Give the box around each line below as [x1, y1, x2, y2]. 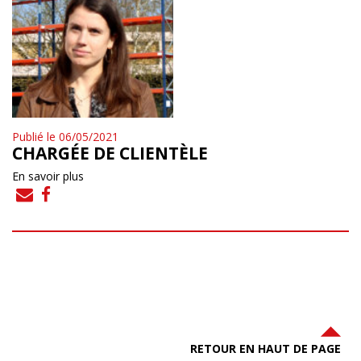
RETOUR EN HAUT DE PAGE [190, 340, 341, 356]
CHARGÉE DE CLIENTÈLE [12, 141, 208, 164]
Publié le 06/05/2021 [12, 128, 118, 144]
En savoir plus [12, 168, 84, 184]
